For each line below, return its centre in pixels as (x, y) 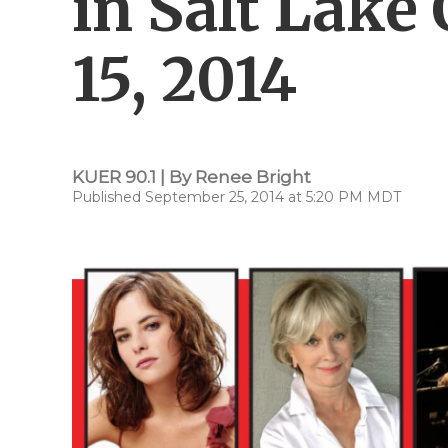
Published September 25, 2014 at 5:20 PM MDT (236, 197)
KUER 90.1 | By (133, 177)
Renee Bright (253, 177)
